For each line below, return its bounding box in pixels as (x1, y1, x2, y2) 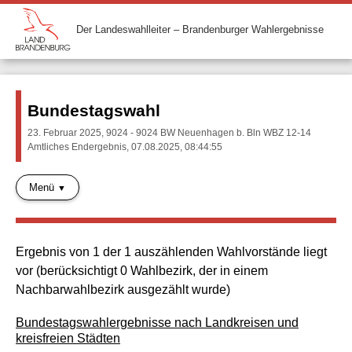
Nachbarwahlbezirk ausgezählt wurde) (16, 282, 230, 296)
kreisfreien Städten (16, 331, 120, 345)
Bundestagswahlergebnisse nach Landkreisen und (16, 315, 299, 329)
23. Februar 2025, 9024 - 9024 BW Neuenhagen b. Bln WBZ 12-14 (27, 127, 312, 138)
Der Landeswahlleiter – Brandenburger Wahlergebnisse (76, 23, 324, 35)
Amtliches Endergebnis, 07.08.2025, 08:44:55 (27, 141, 223, 152)
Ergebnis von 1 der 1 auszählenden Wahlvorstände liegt (16, 244, 327, 258)
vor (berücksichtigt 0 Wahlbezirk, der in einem (16, 263, 268, 277)
